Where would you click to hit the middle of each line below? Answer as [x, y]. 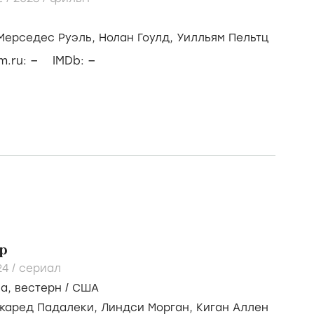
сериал [40, 268]
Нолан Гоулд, [138, 38]
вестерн [38, 288]
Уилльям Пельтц [223, 38]
